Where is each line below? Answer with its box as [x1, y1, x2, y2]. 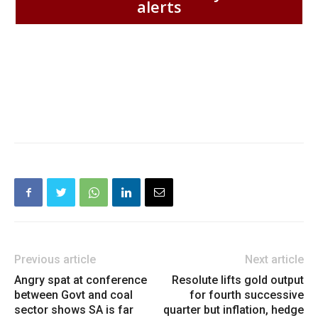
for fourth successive [190, 288, 304, 302]
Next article [245, 253, 304, 267]
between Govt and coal [14, 288, 133, 302]
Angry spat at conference [14, 273, 147, 287]
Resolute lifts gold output [172, 273, 304, 287]
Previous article [14, 253, 96, 267]
